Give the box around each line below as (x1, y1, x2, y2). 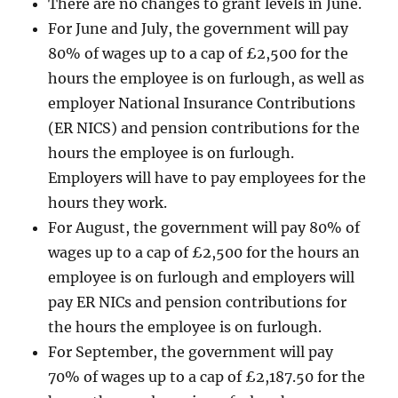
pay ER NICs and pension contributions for (48, 292, 347, 311)
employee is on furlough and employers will (48, 267, 355, 286)
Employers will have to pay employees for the (48, 168, 367, 187)
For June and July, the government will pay (48, 19, 349, 37)
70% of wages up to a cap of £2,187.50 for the (48, 367, 366, 386)
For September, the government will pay (48, 342, 334, 361)
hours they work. (48, 193, 168, 211)
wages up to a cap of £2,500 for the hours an (48, 243, 361, 261)
